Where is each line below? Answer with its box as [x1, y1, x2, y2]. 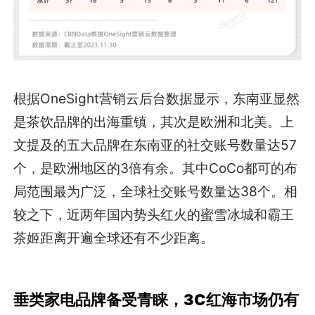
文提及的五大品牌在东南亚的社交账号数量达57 [13, 136, 297, 153]
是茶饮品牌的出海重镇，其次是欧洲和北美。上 [13, 112, 295, 130]
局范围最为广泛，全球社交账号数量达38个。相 [13, 182, 298, 200]
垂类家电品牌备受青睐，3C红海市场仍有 [13, 290, 300, 309]
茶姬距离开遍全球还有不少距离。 [13, 229, 214, 246]
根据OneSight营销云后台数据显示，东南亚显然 [13, 89, 300, 107]
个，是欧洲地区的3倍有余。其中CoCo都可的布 [13, 159, 298, 176]
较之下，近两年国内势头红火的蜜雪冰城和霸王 [13, 205, 295, 223]
